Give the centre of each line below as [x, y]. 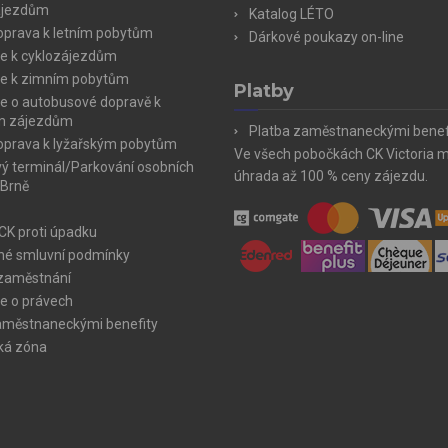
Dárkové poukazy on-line [326, 36]
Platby [264, 90]
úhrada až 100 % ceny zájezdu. [331, 175]
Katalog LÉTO [291, 13]
